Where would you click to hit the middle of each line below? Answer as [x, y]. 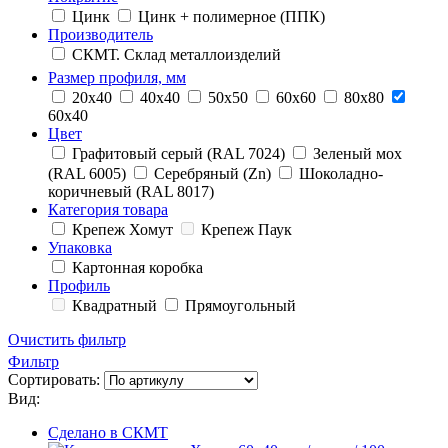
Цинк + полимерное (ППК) [231, 17]
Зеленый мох [357, 153]
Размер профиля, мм [117, 77]
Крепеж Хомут [122, 229]
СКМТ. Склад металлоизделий [176, 55]
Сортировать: [54, 380]
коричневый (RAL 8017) [131, 191]
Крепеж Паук [246, 229]
